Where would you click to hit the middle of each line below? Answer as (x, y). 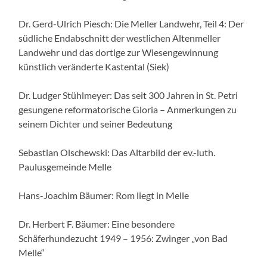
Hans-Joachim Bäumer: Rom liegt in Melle (104, 195)
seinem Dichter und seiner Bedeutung (96, 124)
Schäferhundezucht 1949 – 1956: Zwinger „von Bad (123, 238)
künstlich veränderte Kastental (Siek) (94, 67)
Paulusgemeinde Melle (65, 167)
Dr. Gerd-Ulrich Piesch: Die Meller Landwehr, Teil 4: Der (131, 24)
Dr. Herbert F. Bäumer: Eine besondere (97, 224)
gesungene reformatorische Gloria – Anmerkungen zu (128, 110)
